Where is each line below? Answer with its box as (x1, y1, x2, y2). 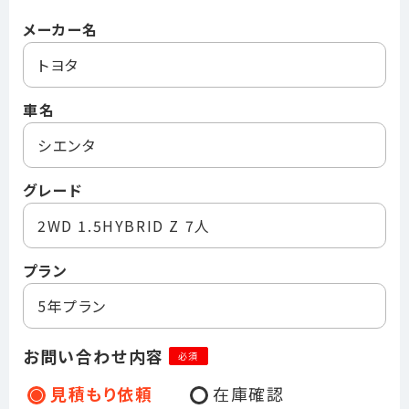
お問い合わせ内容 (23, 344, 164, 368)
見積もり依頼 (50, 382, 153, 405)
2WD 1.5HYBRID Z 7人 (37, 215, 211, 236)
